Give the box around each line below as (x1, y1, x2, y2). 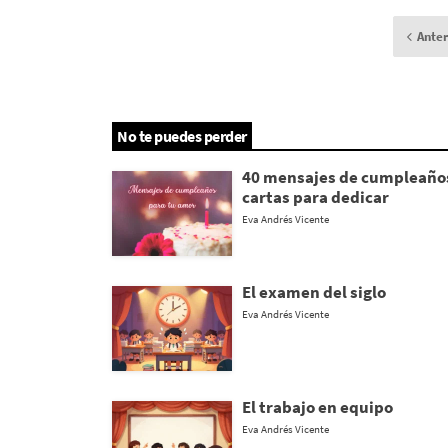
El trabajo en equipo (242, 395, 393, 418)
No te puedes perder (117, 125, 247, 146)
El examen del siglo (242, 280, 386, 303)
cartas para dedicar (242, 185, 389, 208)
